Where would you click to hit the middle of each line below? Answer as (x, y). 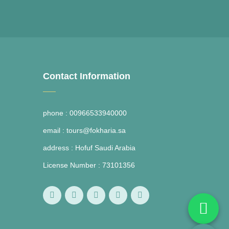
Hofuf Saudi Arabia (105, 148)
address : (59, 148)
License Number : (72, 165)
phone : (56, 113)
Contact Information (86, 76)
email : (54, 130)
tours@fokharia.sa (96, 130)
